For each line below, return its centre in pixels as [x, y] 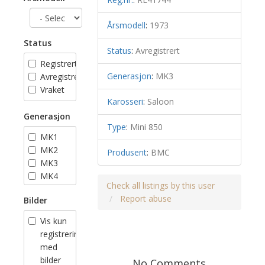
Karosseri [125, 101]
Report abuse [146, 198]
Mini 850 [146, 127]
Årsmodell [126, 25]
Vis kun [54, 221]
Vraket [52, 90]
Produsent [127, 152]
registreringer [66, 234]
